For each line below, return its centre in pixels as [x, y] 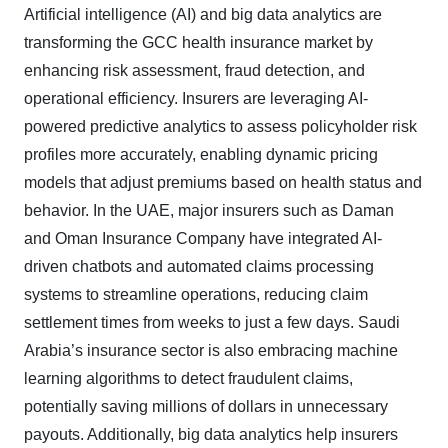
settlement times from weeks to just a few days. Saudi [212, 323]
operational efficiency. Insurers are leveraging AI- [196, 99]
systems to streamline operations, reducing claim [196, 295]
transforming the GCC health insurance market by [198, 43]
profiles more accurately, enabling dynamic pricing [201, 155]
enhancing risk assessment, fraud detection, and [194, 71]
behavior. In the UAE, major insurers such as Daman [209, 211]
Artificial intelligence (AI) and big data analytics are [203, 15]
